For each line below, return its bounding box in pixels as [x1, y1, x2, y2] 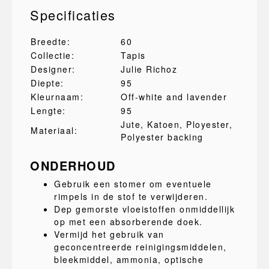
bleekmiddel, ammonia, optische [54, 253, 204, 265]
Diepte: [31, 77, 64, 89]
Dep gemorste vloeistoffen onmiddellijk [54, 203, 235, 215]
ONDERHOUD [30, 157, 116, 174]
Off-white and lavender [121, 91, 227, 103]
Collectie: [31, 49, 74, 61]
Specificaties [30, 5, 116, 24]
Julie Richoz [121, 63, 177, 75]
